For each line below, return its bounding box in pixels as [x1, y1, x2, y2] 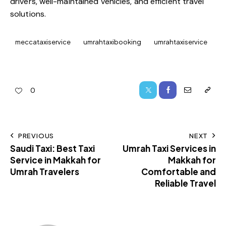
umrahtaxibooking [83, 38, 142, 46]
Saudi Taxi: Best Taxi [10, 142, 95, 154]
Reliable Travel [155, 177, 216, 189]
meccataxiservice [15, 38, 71, 46]
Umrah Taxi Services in [123, 142, 216, 154]
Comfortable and [141, 165, 216, 177]
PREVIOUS [18, 131, 54, 140]
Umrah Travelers [10, 165, 79, 177]
